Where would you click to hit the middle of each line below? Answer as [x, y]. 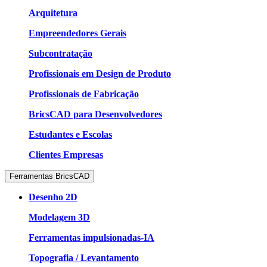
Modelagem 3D [59, 217]
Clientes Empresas [66, 154]
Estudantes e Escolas [70, 134]
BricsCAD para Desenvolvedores [95, 114]
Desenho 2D [53, 197]
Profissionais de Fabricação [84, 94]
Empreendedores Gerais [77, 33]
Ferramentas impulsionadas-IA [91, 237]
